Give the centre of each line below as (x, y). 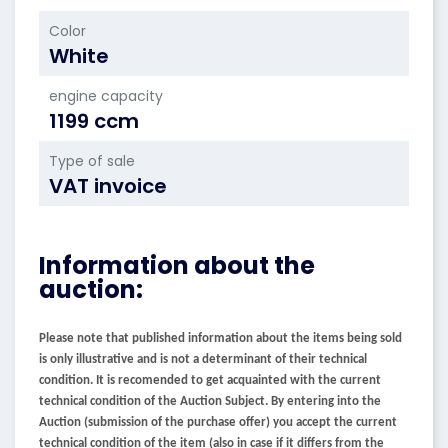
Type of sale (92, 161)
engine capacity (106, 96)
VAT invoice (108, 186)
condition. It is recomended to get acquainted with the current (210, 380)
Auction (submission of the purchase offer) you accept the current (218, 422)
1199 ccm (94, 121)
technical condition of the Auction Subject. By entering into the (210, 401)
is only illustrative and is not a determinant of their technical (203, 359)
